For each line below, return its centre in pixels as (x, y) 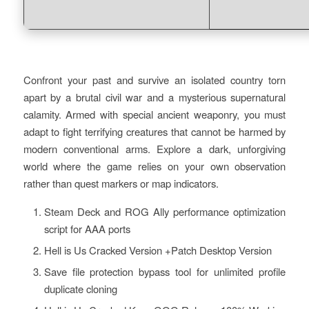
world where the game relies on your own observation (154, 166)
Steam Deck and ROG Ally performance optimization (165, 212)
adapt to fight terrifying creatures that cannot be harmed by (154, 132)
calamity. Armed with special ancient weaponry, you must (154, 114)
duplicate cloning (80, 289)
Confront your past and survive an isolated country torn (154, 80)
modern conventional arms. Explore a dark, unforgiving (154, 149)
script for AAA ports (87, 229)
